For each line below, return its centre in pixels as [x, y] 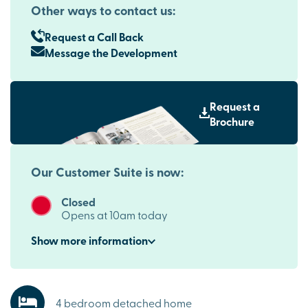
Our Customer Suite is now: [107, 172]
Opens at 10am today [115, 214]
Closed [79, 201]
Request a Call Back [94, 37]
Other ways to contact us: [103, 11]
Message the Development [111, 53]
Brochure [232, 121]
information [117, 240]
